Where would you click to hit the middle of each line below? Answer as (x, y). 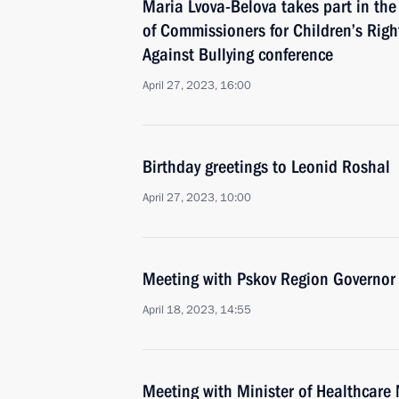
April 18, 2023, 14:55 (197, 310)
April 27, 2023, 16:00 (197, 85)
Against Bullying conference (238, 54)
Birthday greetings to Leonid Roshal (266, 167)
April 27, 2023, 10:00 (197, 198)
